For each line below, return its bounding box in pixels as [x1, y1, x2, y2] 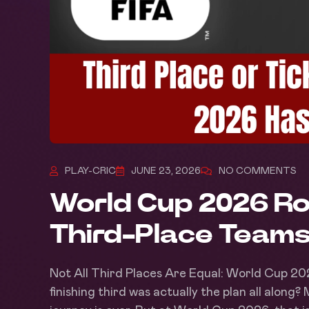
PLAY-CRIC [65, 166, 116, 176]
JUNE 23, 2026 [131, 166, 201, 176]
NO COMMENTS [219, 166, 297, 176]
